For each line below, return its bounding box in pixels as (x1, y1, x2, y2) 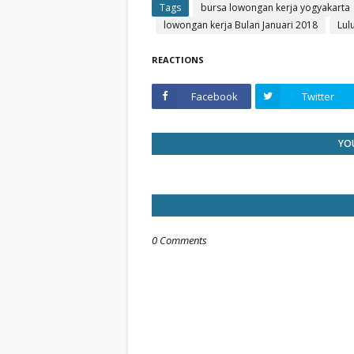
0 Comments (152, 233, 207, 247)
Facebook (190, 89, 238, 104)
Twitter (301, 89, 334, 104)
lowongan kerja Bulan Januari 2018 (164, 18, 318, 32)
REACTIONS (152, 54, 204, 66)
